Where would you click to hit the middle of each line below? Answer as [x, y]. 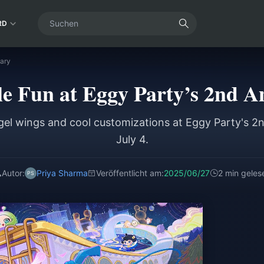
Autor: [13, 173]
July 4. [132, 139]
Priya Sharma [62, 173]
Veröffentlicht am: [130, 173]
